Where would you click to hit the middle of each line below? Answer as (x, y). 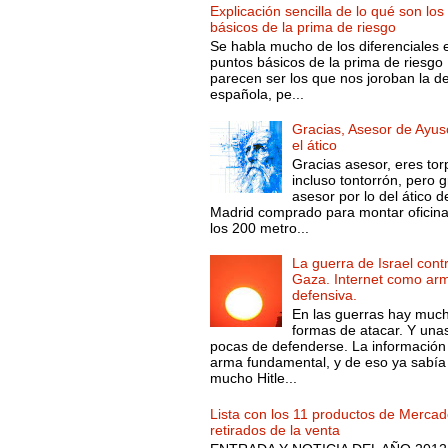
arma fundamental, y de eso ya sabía (327, 362)
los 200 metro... (259, 227)
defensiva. (325, 295)
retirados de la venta (274, 429)
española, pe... (256, 93)
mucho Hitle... (253, 378)
